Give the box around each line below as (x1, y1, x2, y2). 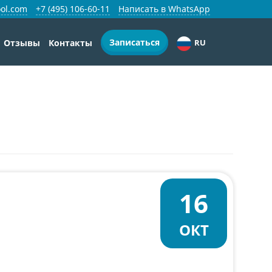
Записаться (109, 36, 160, 48)
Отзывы (4, 37, 40, 49)
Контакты (49, 37, 92, 49)
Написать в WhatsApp (118, 3, 210, 15)
